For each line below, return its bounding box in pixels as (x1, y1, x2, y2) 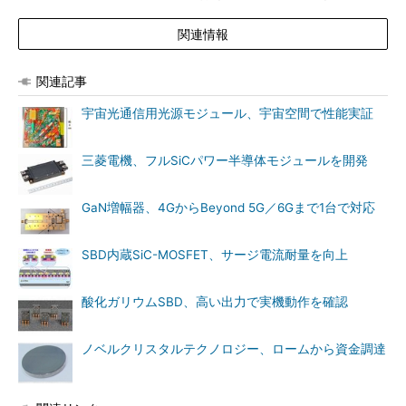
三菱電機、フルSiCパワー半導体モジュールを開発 (82, 152, 368, 168)
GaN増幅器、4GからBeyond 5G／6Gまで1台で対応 (82, 199, 375, 215)
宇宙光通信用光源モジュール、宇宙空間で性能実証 (82, 105, 373, 121)
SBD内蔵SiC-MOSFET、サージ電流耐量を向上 (82, 246, 348, 262)
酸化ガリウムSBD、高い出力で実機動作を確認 (82, 294, 348, 309)
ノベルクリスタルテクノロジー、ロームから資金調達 (82, 341, 386, 356)
